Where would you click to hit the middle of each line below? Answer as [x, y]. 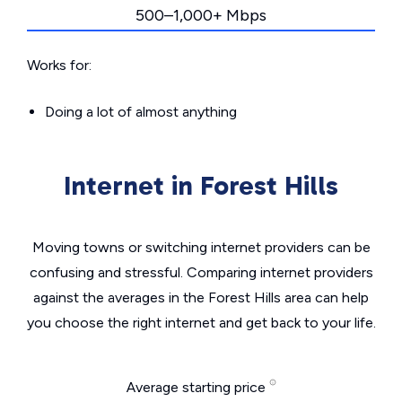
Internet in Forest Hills [201, 186]
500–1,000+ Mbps [201, 15]
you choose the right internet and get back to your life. [201, 323]
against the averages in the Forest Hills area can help [201, 297]
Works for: [59, 65]
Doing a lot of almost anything [141, 112]
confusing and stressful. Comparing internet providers [201, 272]
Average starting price [197, 387]
